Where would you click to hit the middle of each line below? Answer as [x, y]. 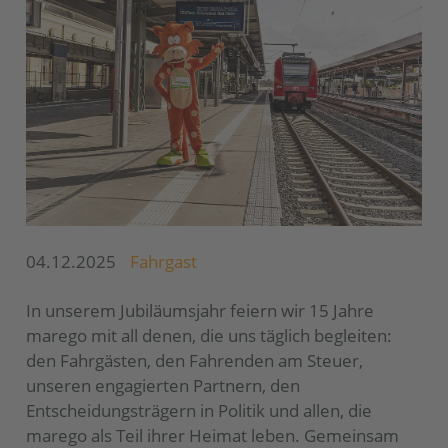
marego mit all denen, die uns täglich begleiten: [209, 335]
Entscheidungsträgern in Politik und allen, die [199, 410]
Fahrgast [164, 261]
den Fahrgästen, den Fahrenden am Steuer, [194, 360]
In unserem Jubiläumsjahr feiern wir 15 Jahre [200, 310]
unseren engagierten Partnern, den [163, 385]
